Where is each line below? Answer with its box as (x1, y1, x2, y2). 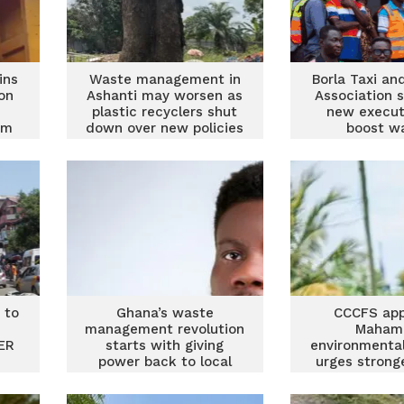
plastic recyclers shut (92, 104, 238, 120)
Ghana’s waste (115, 305, 214, 321)
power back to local (97, 353, 232, 370)
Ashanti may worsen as (87, 87, 243, 104)
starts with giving (106, 337, 225, 353)
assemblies (127, 370, 202, 386)
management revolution (85, 321, 245, 337)
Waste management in (88, 71, 241, 87)
